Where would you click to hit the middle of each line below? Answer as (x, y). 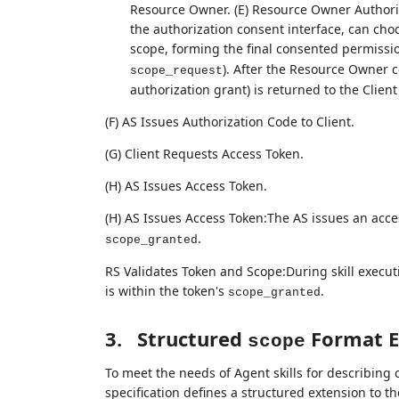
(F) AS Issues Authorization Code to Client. (229, 121)
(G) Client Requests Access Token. (204, 153)
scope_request (176, 70)
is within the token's (166, 290)
